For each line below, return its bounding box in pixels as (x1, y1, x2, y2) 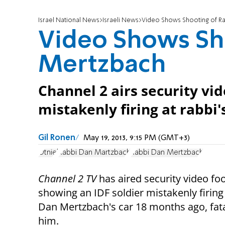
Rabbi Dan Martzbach (58, 149, 131, 156)
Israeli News (102, 17, 139, 24)
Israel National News (38, 17, 99, 24)
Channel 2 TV (38, 171, 96, 185)
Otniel (38, 149, 58, 156)
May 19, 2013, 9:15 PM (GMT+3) (83, 134, 190, 143)
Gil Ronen (38, 134, 75, 143)
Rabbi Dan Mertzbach (131, 149, 203, 156)
